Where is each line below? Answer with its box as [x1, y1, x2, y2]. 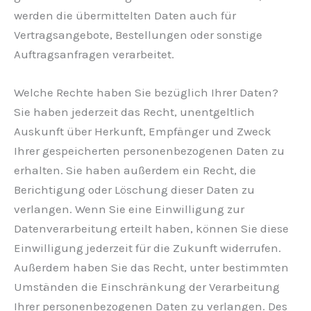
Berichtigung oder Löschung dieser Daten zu [14, 183, 255, 197]
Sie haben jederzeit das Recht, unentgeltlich [14, 105, 255, 119]
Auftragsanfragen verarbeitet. [14, 47, 174, 62]
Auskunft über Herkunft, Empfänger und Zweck [14, 124, 271, 139]
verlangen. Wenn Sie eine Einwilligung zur [14, 202, 244, 217]
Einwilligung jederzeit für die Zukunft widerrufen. [14, 241, 281, 255]
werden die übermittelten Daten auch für [14, 8, 236, 23]
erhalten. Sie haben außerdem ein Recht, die [14, 163, 256, 178]
